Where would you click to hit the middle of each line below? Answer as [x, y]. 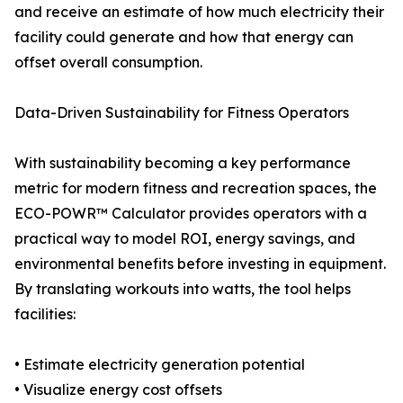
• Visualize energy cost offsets [118, 390]
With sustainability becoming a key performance [183, 163]
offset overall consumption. [108, 63]
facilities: [45, 314]
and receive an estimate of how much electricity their [199, 12]
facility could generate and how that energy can [184, 37]
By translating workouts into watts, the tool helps [183, 289]
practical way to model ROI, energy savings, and [185, 239]
